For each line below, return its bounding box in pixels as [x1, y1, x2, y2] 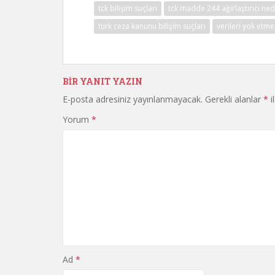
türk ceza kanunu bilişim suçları [98, 21, 206, 31]
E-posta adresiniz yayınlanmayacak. [63, 93, 203, 105]
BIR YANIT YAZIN [63, 76, 142, 87]
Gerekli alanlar [205, 93, 263, 105]
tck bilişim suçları [98, 3, 157, 14]
